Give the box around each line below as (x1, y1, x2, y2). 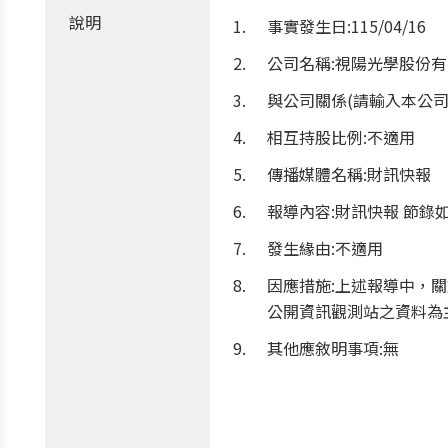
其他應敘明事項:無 (267, 336, 399, 360)
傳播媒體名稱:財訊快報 (267, 162, 431, 186)
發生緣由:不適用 (267, 236, 383, 260)
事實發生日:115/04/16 (267, 14, 426, 38)
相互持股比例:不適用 (267, 125, 415, 149)
